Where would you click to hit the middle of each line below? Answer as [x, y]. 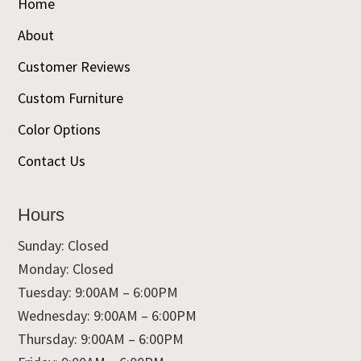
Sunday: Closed [64, 245]
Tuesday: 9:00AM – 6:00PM [98, 292]
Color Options [60, 129]
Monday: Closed [66, 268]
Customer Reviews [75, 66]
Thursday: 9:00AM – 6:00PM [101, 338]
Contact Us [52, 160]
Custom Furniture [71, 98]
